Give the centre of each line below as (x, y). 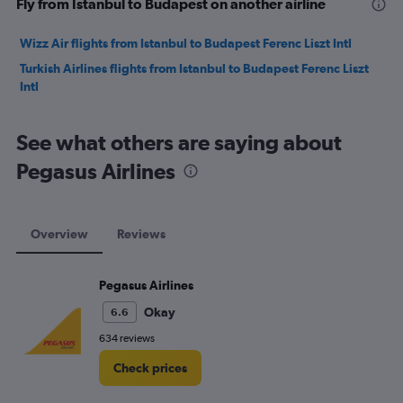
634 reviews (127, 338)
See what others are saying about (179, 142)
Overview (59, 234)
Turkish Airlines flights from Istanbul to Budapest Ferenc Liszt (194, 68)
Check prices (150, 368)
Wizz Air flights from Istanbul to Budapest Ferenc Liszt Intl (186, 43)
